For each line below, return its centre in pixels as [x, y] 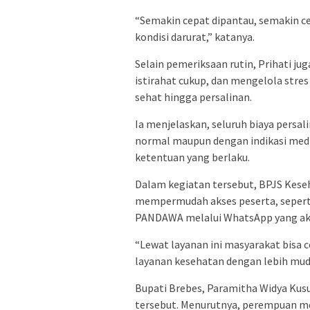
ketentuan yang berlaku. [192, 157]
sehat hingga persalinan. [193, 97]
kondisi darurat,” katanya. [195, 36]
